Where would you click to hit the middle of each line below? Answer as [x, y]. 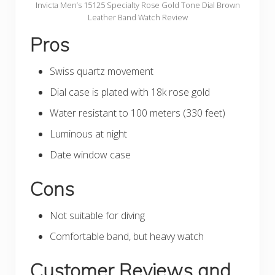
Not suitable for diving [97, 216]
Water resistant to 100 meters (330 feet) [137, 113]
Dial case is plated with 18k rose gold [130, 92]
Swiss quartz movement [102, 72]
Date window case [90, 155]
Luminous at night [88, 134]
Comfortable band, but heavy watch [127, 237]
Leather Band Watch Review [137, 17]
